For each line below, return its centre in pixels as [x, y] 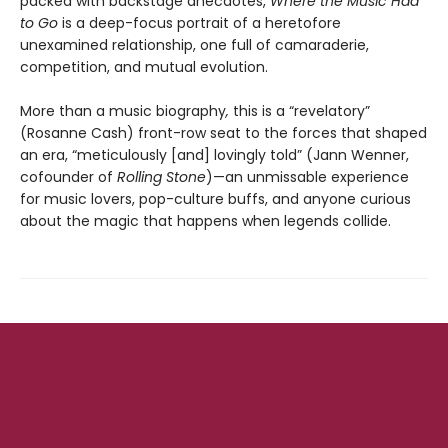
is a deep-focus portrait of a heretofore [199, 23]
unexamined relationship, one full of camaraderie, [194, 45]
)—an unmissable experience [307, 177]
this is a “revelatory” [301, 111]
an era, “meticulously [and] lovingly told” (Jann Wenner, [214, 155]
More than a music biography [123, 111]
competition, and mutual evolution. [144, 67]
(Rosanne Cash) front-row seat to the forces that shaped [223, 133]
